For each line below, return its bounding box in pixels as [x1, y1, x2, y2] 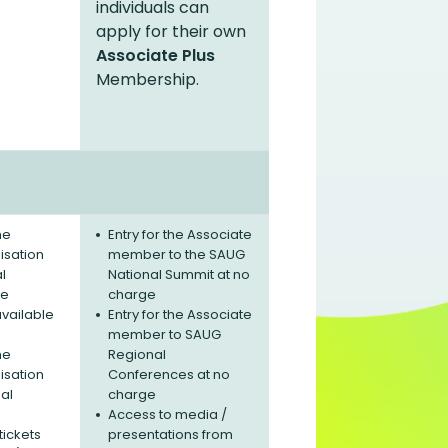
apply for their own [96, 20, 246, 43]
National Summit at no [108, 265, 250, 284]
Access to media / [108, 405, 227, 424]
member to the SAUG [108, 245, 245, 264]
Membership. [96, 68, 199, 91]
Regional [108, 345, 166, 364]
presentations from [108, 425, 233, 444]
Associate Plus [96, 44, 215, 67]
